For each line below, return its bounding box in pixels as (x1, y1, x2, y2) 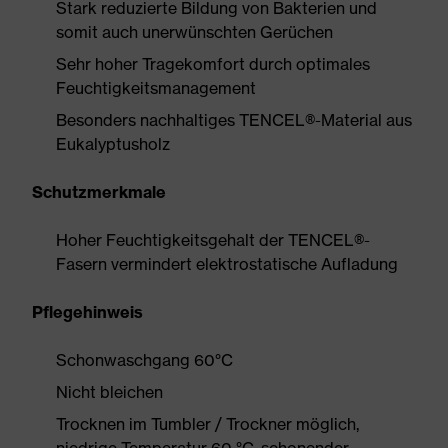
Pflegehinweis (32, 302, 143, 322)
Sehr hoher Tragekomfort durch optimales (56, 54, 370, 74)
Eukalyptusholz (56, 134, 170, 154)
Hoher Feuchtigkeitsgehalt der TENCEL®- (56, 230, 370, 250)
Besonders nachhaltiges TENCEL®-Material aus (56, 110, 412, 130)
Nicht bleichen (56, 382, 163, 402)
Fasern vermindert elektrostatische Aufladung (56, 254, 398, 274)
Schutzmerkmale (32, 182, 166, 202)
